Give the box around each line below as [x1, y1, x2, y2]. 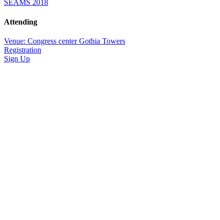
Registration [4, 45, 41, 54]
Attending [4, 17, 37, 26]
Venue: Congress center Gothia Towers [4, 36, 125, 45]
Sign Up [4, 54, 30, 63]
